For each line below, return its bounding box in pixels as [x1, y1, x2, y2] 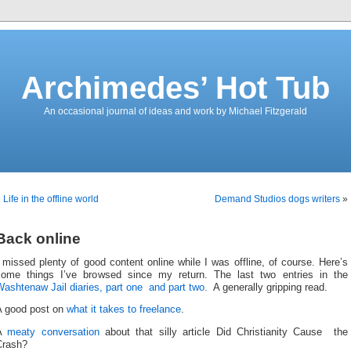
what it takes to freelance [67, 304, 181, 316]
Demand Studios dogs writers [215, 194, 340, 204]
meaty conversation [7, 326, 106, 338]
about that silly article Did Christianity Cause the [105, 326, 349, 338]
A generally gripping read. [213, 281, 327, 293]
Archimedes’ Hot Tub [21, 71, 330, 105]
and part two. [149, 281, 213, 293]
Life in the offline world [3, 194, 99, 204]
